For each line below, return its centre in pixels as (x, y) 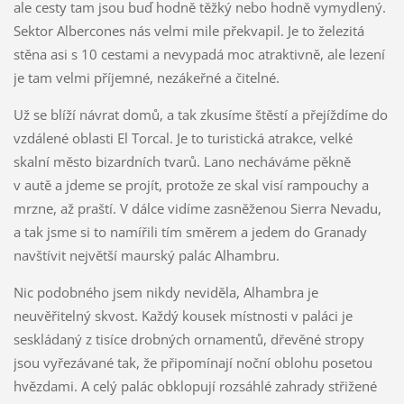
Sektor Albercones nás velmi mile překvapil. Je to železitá (188, 31)
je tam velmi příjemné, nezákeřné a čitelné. (146, 78)
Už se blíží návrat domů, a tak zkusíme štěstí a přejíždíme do (200, 115)
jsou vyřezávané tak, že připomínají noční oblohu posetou (193, 363)
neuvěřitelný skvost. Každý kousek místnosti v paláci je (183, 316)
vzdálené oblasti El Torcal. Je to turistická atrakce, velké (183, 138)
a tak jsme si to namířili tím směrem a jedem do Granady (190, 232)
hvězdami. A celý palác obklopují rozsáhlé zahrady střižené (195, 386)
